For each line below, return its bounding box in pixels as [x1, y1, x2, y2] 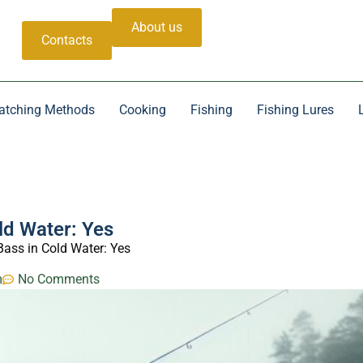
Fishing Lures [256, 102, 334, 117]
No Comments [18, 271, 100, 288]
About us [131, 19, 182, 35]
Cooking [118, 102, 166, 117]
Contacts [41, 32, 92, 48]
